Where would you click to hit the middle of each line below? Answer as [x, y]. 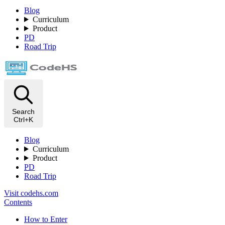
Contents [18, 202]
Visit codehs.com [31, 193]
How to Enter [46, 219]
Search [23, 111]
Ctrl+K [23, 120]
